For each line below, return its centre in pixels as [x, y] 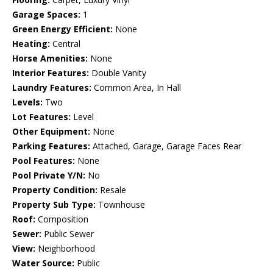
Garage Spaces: [46, 15]
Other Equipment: [51, 132]
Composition [62, 219]
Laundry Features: [52, 88]
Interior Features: [51, 73]
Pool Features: [44, 161]
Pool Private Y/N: [49, 175]
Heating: [31, 44]
